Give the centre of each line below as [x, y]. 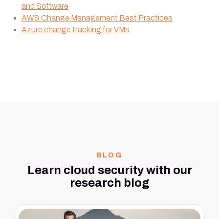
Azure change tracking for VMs [76, 30]
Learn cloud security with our [109, 170]
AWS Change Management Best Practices [97, 18]
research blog [109, 183]
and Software [45, 6]
